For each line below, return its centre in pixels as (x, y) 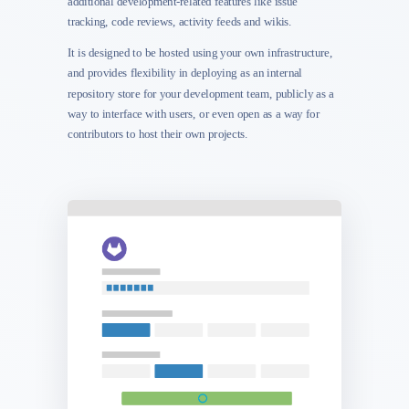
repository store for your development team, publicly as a (201, 94)
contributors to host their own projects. (158, 135)
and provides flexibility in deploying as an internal (185, 73)
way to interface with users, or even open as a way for (194, 114)
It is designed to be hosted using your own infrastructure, (200, 52)
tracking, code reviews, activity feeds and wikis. (180, 22)
